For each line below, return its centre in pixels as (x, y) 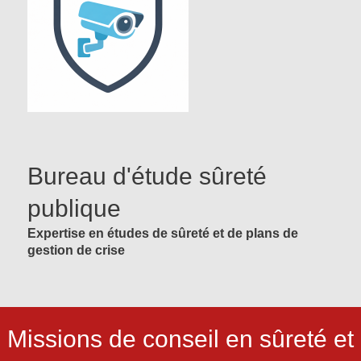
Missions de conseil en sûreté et (180, 339)
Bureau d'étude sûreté (147, 176)
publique (74, 209)
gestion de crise (76, 251)
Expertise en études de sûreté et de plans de (163, 234)
